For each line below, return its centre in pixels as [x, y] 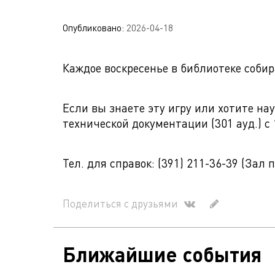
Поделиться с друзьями [120, 203]
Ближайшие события [162, 254]
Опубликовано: [95, 28]
